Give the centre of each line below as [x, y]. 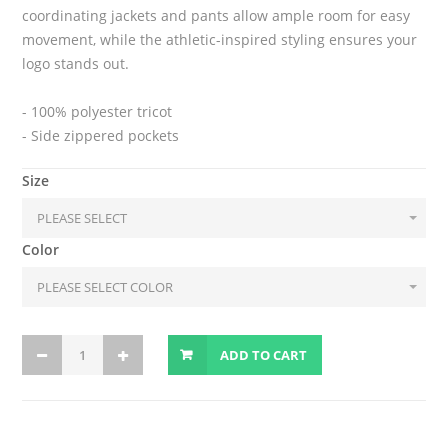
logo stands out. [76, 64]
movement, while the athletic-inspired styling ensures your [220, 40]
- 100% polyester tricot [97, 112]
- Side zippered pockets [101, 136]
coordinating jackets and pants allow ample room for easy [216, 16]
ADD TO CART [264, 355]
